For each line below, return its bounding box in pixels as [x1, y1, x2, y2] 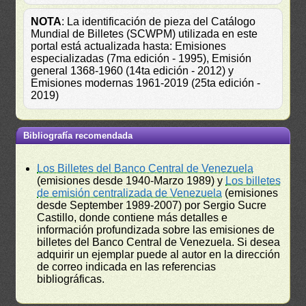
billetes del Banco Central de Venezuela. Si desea [37, 236, 281, 249]
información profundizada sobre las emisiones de [37, 224, 275, 236]
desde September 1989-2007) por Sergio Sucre [37, 199, 267, 212]
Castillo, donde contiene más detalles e [37, 212, 228, 224]
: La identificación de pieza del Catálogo [61, 16, 256, 28]
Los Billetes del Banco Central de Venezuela [37, 163, 254, 175]
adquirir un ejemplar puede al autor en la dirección [37, 249, 281, 261]
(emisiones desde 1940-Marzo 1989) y [37, 175, 226, 187]
